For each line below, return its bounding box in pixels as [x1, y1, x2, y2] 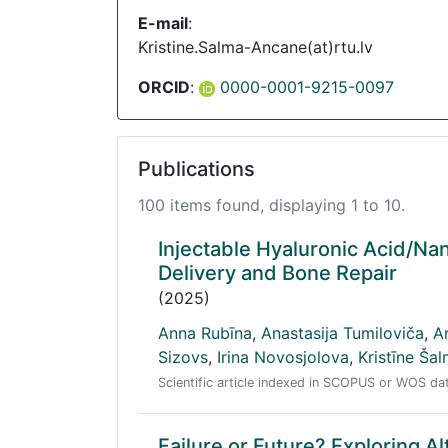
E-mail [138, 13, 188, 33]
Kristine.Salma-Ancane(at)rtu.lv [138, 37, 373, 57]
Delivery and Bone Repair [158, 261, 397, 285]
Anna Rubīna [158, 323, 252, 343]
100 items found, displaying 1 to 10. [138, 195, 405, 215]
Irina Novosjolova [217, 347, 349, 367]
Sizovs [158, 347, 208, 367]
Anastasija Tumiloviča [261, 323, 424, 343]
